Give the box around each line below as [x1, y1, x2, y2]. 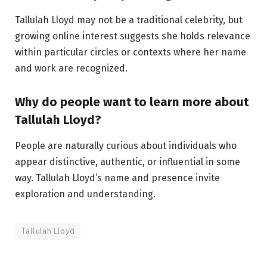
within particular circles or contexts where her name [15, 46, 246, 58]
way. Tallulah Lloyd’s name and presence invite [15, 172, 220, 184]
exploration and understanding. [15, 188, 156, 200]
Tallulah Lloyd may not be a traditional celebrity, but [15, 14, 243, 26]
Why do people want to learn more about [15, 94, 249, 109]
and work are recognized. [15, 62, 128, 74]
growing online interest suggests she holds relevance [15, 30, 250, 42]
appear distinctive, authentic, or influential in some [15, 156, 240, 168]
